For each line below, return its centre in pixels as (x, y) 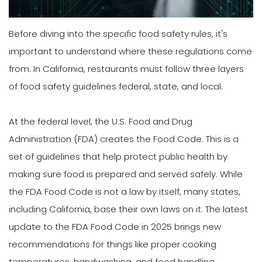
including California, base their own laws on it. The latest (128, 209)
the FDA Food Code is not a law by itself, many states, (125, 191)
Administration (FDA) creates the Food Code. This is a (124, 139)
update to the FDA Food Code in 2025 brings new (115, 226)
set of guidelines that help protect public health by (118, 156)
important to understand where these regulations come (130, 51)
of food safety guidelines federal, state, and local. (116, 86)
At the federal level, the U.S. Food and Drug (101, 121)
